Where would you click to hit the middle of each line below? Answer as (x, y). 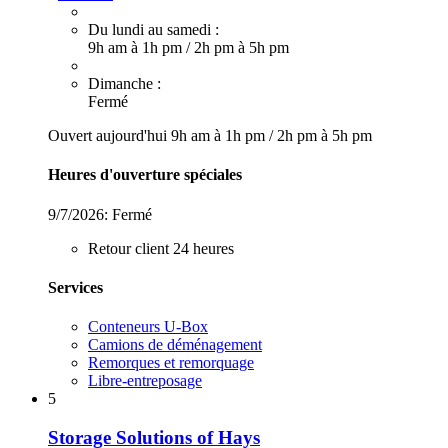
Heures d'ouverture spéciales (145, 175)
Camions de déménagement (175, 345)
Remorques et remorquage (171, 363)
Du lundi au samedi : (153, 30)
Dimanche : (124, 84)
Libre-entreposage (145, 381)
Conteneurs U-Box (148, 327)
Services (75, 287)
